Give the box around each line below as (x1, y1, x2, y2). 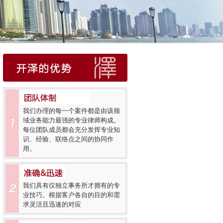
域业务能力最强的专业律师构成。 (23, 116, 120, 124)
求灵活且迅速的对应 (23, 201, 81, 208)
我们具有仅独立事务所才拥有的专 (23, 182, 120, 189)
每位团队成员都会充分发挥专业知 (23, 126, 120, 133)
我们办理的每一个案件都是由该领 (23, 107, 120, 114)
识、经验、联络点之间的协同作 (23, 135, 113, 143)
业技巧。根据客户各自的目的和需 (23, 191, 120, 199)
